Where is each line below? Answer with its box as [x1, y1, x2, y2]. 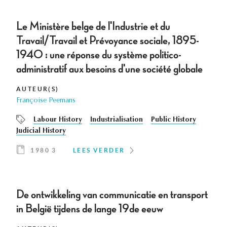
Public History [151, 117, 196, 124]
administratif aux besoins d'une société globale [16, 63, 203, 75]
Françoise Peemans [16, 97, 75, 105]
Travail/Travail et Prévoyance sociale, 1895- [16, 34, 199, 47]
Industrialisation [90, 117, 143, 124]
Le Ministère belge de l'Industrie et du [16, 20, 170, 33]
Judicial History [16, 128, 66, 135]
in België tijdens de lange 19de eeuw [16, 203, 163, 215]
